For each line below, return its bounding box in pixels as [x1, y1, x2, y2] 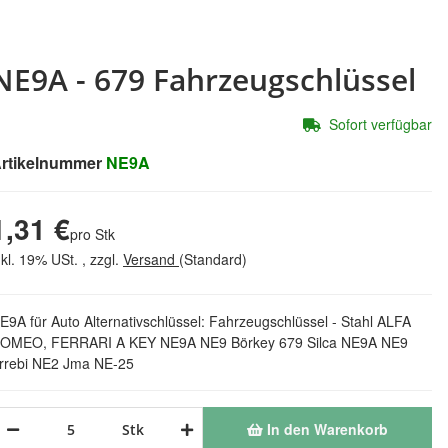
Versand [123, 249, 179, 269]
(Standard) [179, 249, 247, 269]
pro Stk [70, 224, 115, 244]
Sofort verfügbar [329, 114, 432, 134]
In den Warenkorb [267, 419, 389, 439]
